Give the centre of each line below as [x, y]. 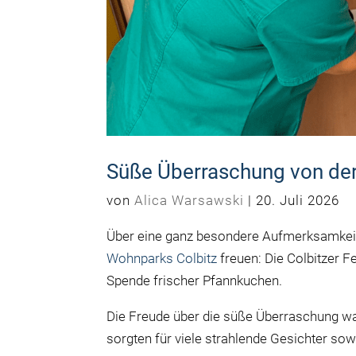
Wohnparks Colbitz [162, 258]
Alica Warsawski [190, 200]
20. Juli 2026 [298, 200]
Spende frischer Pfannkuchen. [195, 280]
